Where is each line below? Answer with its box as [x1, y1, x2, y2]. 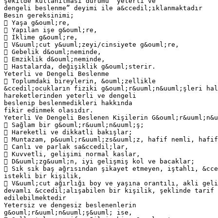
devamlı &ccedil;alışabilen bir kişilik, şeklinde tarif [4, 186, 214, 194]
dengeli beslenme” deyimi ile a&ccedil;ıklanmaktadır [4, 4, 202, 12]
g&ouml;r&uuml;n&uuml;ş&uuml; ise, [4, 208, 132, 216]
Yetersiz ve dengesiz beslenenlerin [4, 201, 136, 209]
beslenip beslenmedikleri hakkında [4, 99, 132, 107]
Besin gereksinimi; [4, 11, 74, 19]
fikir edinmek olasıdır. [4, 106, 93, 114]
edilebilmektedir [4, 194, 66, 201]
